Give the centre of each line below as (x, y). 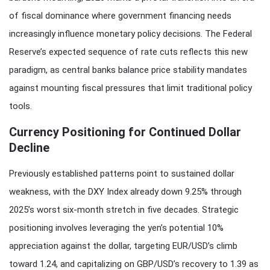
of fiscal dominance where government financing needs (120, 15)
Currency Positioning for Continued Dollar (125, 132)
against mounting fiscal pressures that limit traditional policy (130, 88)
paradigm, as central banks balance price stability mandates (128, 70)
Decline (29, 147)
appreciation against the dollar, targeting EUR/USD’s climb (123, 246)
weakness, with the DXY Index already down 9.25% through (125, 191)
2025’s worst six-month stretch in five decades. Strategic (124, 209)
